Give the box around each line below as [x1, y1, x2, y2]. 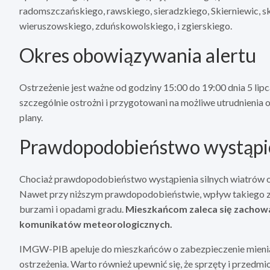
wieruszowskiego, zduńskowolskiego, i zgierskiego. [19, 19, 232, 31]
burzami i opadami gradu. [19, 202, 125, 215]
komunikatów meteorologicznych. [19, 218, 172, 230]
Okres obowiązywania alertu [19, 43, 256, 67]
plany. [19, 111, 43, 123]
